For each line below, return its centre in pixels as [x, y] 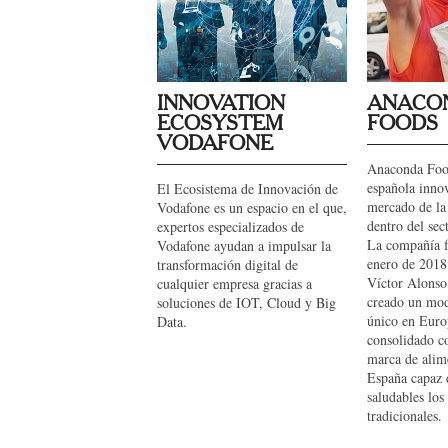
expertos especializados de [230, 226]
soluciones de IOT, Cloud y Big [246, 302]
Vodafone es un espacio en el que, [252, 207]
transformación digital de [227, 264]
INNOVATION [221, 104]
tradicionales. [404, 415]
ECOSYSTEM [220, 124]
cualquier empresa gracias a [234, 283]
